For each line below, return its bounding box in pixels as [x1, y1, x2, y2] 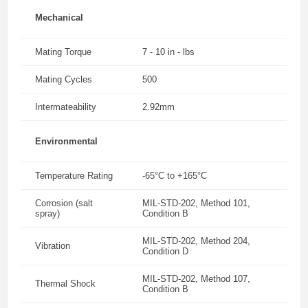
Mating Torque [35, 47, 91, 57]
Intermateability [35, 102, 96, 112]
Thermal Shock [35, 278, 96, 289]
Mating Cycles [35, 74, 92, 85]
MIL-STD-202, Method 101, [142, 198, 250, 208]
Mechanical [35, 12, 83, 23]
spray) [35, 208, 60, 219]
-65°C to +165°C [142, 170, 207, 181]
